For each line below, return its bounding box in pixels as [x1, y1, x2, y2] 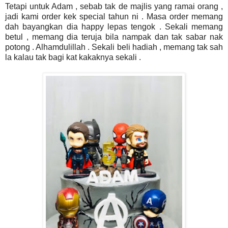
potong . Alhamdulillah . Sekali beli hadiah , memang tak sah [5, 43, 223, 52]
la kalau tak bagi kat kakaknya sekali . [5, 53, 143, 62]
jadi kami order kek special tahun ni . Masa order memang [5, 12, 223, 21]
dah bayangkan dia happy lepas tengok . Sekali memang [5, 22, 223, 32]
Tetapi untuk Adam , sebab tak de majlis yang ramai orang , [5, 2, 223, 11]
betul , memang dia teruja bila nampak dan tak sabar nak [5, 33, 223, 42]
